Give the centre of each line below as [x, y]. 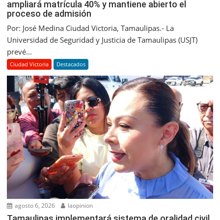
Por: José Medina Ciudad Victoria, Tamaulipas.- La [91, 28]
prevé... [20, 51]
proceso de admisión [49, 13]
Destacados [71, 64]
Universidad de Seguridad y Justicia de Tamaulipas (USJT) [102, 40]
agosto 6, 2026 [34, 206]
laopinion [80, 206]
